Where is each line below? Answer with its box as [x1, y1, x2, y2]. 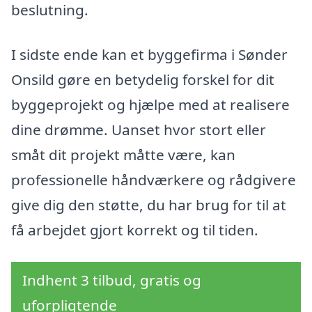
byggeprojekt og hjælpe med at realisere [11, 95, 290, 115]
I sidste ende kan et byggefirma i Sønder [11, 45, 288, 65]
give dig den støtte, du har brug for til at [11, 195, 286, 215]
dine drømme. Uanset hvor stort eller [11, 120, 266, 140]
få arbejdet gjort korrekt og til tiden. [11, 220, 258, 240]
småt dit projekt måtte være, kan [11, 145, 235, 165]
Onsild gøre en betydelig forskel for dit [11, 70, 274, 90]
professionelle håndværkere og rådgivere [11, 170, 296, 190]
